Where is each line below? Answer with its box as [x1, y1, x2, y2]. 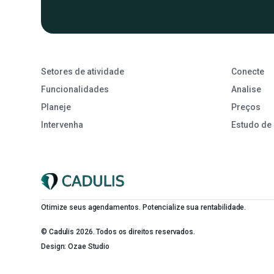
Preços [231, 102, 261, 112]
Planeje [41, 102, 72, 112]
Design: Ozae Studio [41, 242, 109, 251]
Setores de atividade [41, 67, 125, 76]
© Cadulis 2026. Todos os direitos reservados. [41, 227, 195, 236]
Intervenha [41, 120, 84, 130]
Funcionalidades [41, 84, 109, 94]
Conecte [231, 67, 264, 76]
